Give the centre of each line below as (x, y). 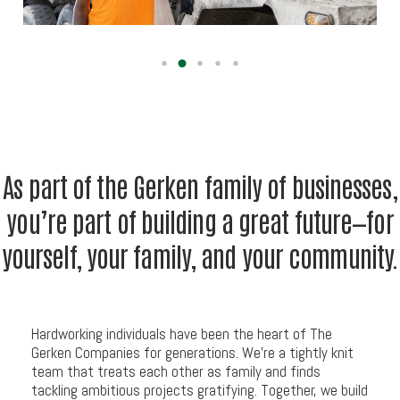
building (178, 220)
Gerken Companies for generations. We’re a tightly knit (192, 353)
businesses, (344, 185)
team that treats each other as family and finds (175, 372)
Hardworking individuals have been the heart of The (181, 334)
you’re (37, 220)
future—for (344, 220)
